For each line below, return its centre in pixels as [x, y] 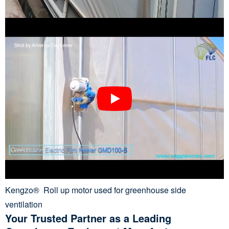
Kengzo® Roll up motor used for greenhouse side [96, 190]
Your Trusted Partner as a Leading [88, 218]
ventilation [24, 204]
